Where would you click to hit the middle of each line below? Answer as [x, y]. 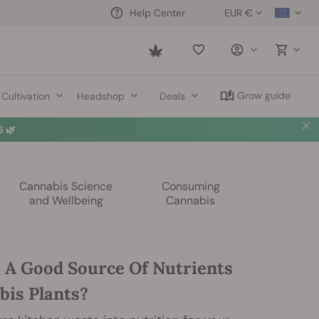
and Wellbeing [66, 200]
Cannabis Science [66, 186]
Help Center [157, 12]
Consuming [190, 186]
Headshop [100, 96]
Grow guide [263, 95]
